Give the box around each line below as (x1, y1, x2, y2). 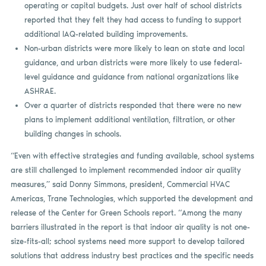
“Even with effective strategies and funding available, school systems (10, 151, 254, 161)
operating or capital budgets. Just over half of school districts (24, 1, 242, 11)
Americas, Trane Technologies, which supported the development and (10, 194, 253, 204)
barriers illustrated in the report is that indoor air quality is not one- (10, 223, 250, 232)
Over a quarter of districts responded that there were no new (24, 101, 242, 110)
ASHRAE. (24, 87, 56, 96)
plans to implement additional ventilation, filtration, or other (24, 115, 235, 125)
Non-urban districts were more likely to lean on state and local (24, 44, 245, 53)
